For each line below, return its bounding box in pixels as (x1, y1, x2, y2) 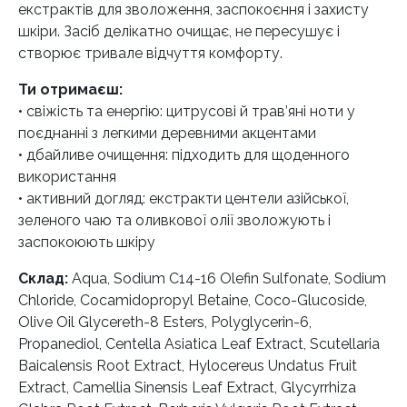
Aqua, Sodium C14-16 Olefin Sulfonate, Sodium (68, 270, 386, 288)
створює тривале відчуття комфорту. (18, 45, 283, 63)
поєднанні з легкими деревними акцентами (18, 124, 316, 143)
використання (18, 168, 116, 186)
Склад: (18, 270, 68, 288)
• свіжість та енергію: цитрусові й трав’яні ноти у (18, 103, 355, 121)
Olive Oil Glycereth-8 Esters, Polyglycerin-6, (18, 313, 312, 332)
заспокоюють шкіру (18, 233, 155, 252)
